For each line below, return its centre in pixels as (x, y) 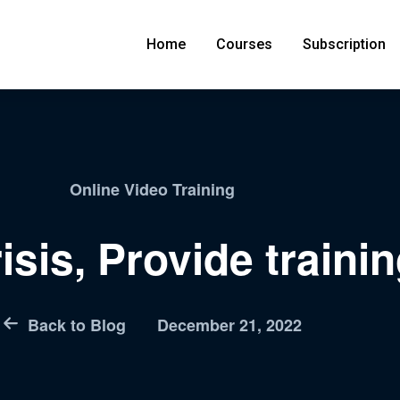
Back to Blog (76, 325)
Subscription (345, 44)
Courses (245, 44)
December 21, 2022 (229, 325)
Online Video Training (152, 189)
